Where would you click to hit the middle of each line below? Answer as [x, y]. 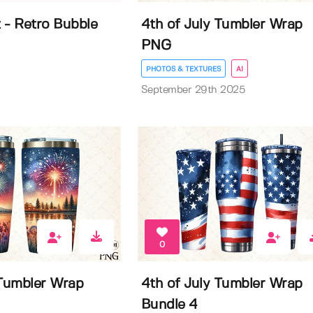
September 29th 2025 [193, 90]
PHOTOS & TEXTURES [183, 69]
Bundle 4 [169, 305]
